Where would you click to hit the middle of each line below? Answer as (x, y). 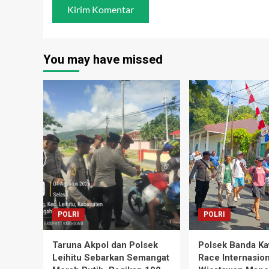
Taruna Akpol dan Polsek (105, 245)
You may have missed (103, 60)
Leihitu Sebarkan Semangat (111, 258)
